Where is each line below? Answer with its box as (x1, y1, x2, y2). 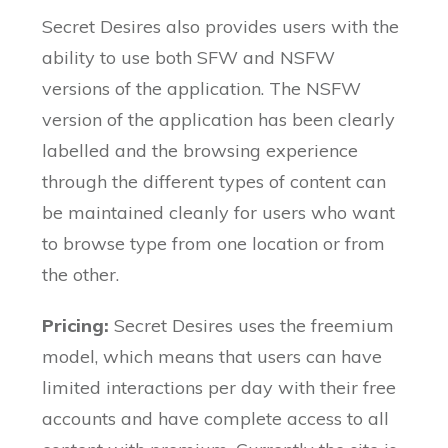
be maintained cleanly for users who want (42, 201, 396, 225)
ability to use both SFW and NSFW (42, 46, 336, 70)
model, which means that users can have (42, 345, 383, 369)
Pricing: (42, 314, 115, 338)
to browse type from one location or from (42, 232, 386, 256)
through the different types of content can (42, 170, 387, 194)
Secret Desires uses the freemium (114, 314, 395, 338)
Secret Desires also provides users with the (42, 15, 400, 39)
